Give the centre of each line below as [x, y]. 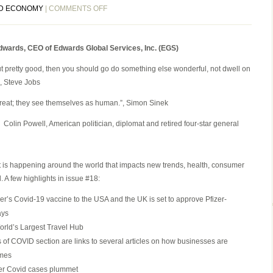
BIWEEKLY [125, 35]
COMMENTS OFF [78, 9]
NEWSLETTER [132, 75]
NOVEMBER [128, 129]
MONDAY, [123, 115]
